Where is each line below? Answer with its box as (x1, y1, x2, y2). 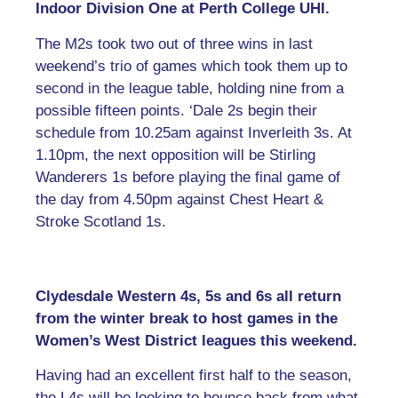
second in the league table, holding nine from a (36, 79, 344, 97)
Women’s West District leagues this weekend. (36, 331, 357, 349)
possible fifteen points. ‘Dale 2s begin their (36, 101, 317, 119)
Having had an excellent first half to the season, (36, 366, 352, 384)
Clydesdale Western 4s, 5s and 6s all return (36, 287, 341, 305)
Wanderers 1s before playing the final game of (36, 168, 340, 186)
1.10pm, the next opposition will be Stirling (36, 146, 315, 163)
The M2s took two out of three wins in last (36, 35, 313, 52)
